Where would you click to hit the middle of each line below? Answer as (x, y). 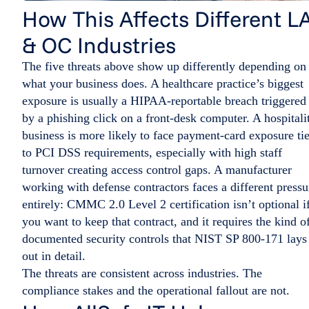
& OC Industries (99, 45)
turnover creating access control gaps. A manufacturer (157, 170)
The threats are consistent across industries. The (142, 273)
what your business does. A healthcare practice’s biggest (163, 84)
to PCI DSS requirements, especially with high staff (152, 153)
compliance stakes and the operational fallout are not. (156, 291)
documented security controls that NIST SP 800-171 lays (165, 239)
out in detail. (54, 256)
